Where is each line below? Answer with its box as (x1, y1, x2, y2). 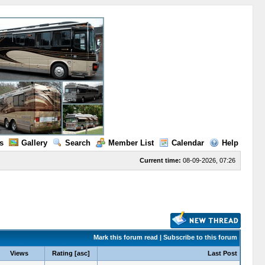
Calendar (171, 138, 204, 147)
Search (64, 138, 91, 147)
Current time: (139, 157, 181, 164)
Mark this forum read (93, 234, 158, 241)
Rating (51, 250, 73, 257)
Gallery (21, 138, 47, 147)
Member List (108, 138, 154, 147)
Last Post (207, 250, 237, 257)
